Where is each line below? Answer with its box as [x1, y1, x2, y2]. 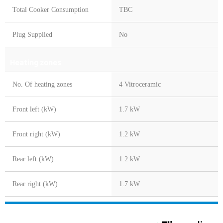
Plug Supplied [12, 31, 52, 39]
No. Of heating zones [12, 81, 72, 89]
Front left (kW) [12, 106, 56, 113]
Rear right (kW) [12, 180, 58, 188]
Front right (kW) [12, 130, 60, 138]
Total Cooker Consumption [12, 6, 89, 14]
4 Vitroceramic [119, 81, 161, 89]
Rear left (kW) [12, 155, 54, 163]
